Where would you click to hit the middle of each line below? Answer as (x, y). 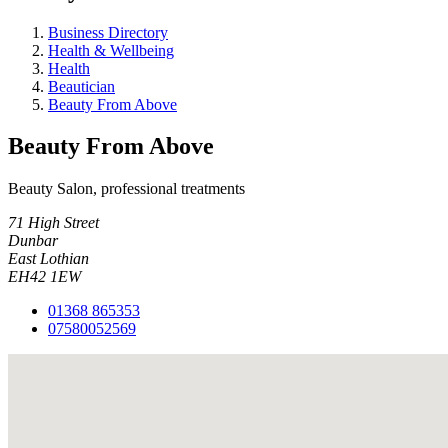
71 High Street (53, 223)
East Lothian (48, 259)
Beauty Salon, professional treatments (126, 189)
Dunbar (33, 241)
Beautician (81, 86)
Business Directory (108, 32)
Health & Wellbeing (111, 50)
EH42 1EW (44, 277)
